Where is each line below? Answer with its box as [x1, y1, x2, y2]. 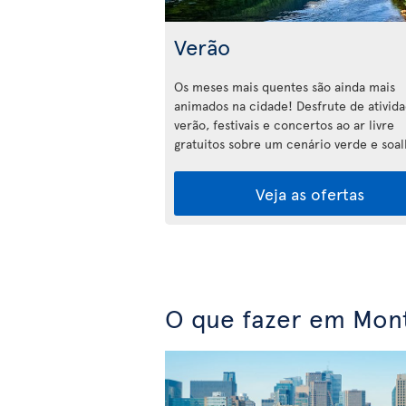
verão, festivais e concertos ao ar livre [174, 115, 394, 133]
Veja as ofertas [256, 181, 364, 205]
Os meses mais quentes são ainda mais [174, 77, 395, 95]
